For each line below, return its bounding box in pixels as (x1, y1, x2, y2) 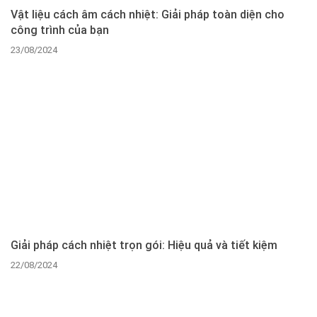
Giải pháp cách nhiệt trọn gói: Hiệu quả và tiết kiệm (11, 237, 277, 252)
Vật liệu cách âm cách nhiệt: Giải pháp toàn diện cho (11, 6, 284, 21)
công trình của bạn (11, 22, 109, 37)
